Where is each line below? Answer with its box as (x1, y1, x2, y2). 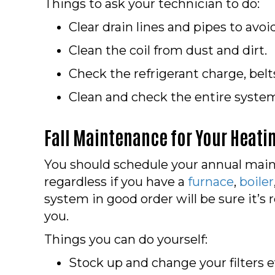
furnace (188, 174, 234, 189)
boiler (239, 174, 274, 189)
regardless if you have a (44, 174, 188, 189)
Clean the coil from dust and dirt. (69, 42, 267, 58)
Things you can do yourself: (44, 231, 207, 247)
